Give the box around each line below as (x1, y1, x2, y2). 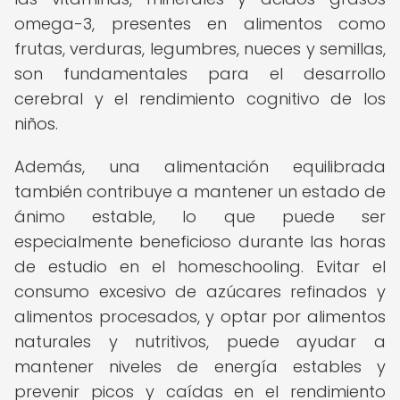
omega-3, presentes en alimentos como (14, 12, 386, 35)
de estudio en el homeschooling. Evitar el (14, 255, 386, 278)
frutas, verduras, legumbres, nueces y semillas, (14, 37, 386, 60)
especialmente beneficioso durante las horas (14, 230, 386, 253)
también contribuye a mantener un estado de (14, 180, 386, 203)
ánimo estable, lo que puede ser (14, 205, 386, 228)
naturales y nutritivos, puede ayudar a (14, 330, 386, 353)
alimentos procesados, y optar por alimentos (14, 305, 386, 328)
